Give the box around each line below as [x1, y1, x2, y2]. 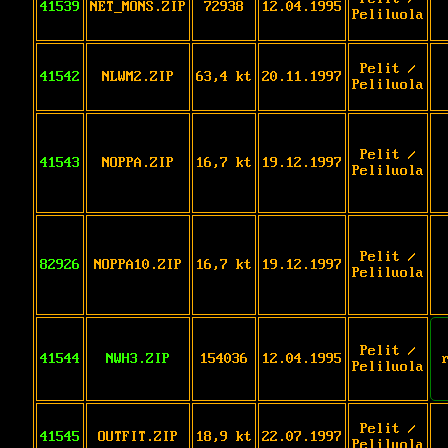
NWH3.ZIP [106, 350, 170, 367]
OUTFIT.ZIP [98, 428, 178, 445]
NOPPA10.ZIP [94, 256, 182, 273]
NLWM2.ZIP [102, 68, 174, 85]
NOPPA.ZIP [102, 154, 174, 171]
